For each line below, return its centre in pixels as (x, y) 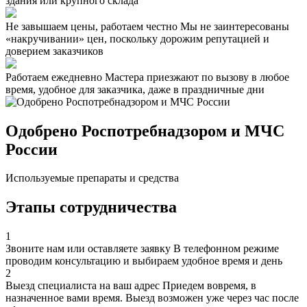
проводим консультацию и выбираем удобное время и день (144, 261)
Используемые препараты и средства (92, 178)
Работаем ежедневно (54, 77)
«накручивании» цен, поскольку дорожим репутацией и (137, 38)
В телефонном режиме (226, 249)
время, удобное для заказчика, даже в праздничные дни (135, 89)
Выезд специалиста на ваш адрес (83, 286)
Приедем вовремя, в (209, 286)
